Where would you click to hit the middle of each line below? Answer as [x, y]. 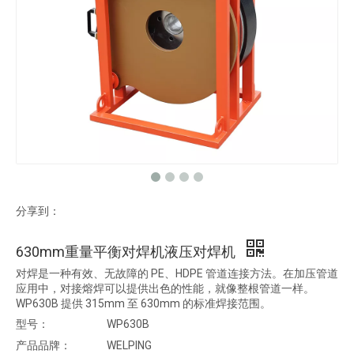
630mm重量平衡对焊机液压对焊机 [127, 252]
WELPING [129, 345]
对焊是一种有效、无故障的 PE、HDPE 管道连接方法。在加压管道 [177, 273]
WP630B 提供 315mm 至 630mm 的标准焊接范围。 [143, 303]
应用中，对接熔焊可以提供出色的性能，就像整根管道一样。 [165, 288]
